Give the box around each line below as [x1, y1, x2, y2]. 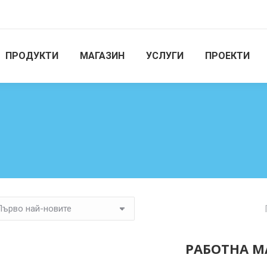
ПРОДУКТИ [5, 50, 58, 61]
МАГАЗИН [80, 50, 125, 61]
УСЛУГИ [146, 50, 184, 61]
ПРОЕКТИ [205, 50, 250, 61]
